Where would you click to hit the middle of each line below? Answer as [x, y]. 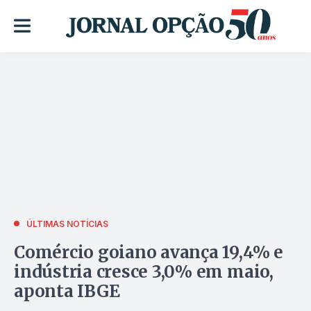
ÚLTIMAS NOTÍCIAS [67, 224]
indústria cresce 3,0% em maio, [144, 271]
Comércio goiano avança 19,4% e [149, 252]
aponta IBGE [67, 291]
